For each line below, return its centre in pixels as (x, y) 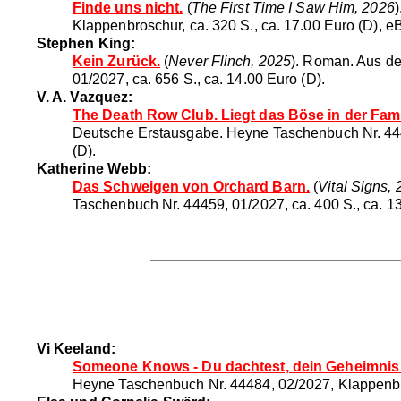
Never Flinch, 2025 (230, 61)
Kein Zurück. (116, 61)
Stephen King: (86, 43)
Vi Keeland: (76, 348)
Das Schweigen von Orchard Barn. (191, 186)
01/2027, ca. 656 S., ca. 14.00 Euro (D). (198, 79)
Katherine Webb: (94, 168)
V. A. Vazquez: (85, 97)
